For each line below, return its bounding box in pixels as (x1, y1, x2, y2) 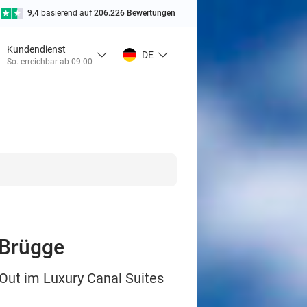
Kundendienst (7, 43, 66, 55)
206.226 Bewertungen (94, 8, 175, 18)
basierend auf (41, 8, 94, 18)
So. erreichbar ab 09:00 (7, 56, 93, 66)
